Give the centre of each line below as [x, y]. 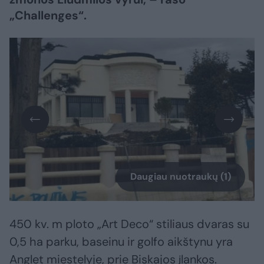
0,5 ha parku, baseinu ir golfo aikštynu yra [121, 242]
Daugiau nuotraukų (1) [181, 177]
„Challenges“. [48, 15]
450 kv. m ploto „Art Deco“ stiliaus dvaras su [129, 224]
